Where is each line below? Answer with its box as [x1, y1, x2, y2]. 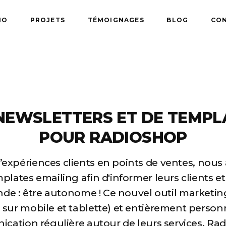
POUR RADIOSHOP [39, 128, 187, 147]
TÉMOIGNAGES [87, 16, 144, 24]
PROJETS [30, 16, 65, 24]
